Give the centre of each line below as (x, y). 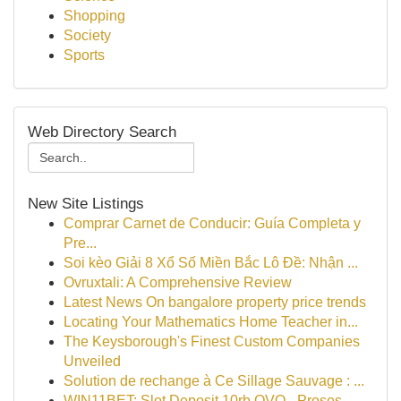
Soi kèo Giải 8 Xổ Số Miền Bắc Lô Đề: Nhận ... (211, 263)
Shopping (94, 16)
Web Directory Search (102, 132)
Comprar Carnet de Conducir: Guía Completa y (212, 223)
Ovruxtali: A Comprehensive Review (178, 282)
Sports (84, 55)
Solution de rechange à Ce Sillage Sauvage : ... (214, 381)
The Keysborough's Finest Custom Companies (212, 341)
